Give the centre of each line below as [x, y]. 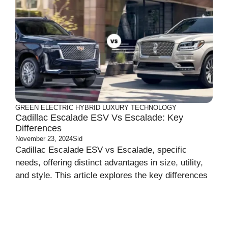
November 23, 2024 [44, 138]
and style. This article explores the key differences [111, 175]
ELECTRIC [57, 107]
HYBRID [88, 107]
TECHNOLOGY [154, 107]
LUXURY [116, 107]
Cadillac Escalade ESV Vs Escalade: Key [99, 117]
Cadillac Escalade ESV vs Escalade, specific [101, 150]
